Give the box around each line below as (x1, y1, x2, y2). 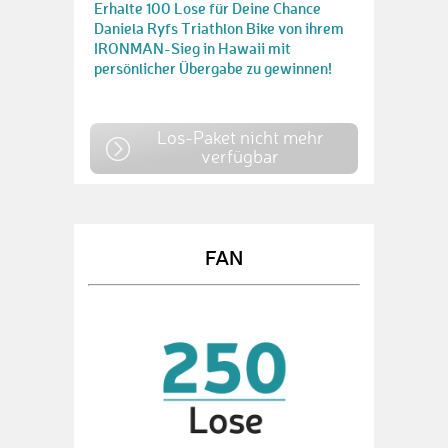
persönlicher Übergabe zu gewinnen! (94, 58, 332, 78)
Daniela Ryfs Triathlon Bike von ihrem (94, 18, 344, 38)
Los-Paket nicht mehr (156, 126, 324, 148)
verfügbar (201, 145, 279, 167)
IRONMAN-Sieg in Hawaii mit (94, 38, 291, 58)
